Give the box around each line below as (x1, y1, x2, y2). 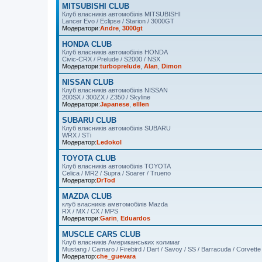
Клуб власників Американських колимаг (62, 239, 180, 246)
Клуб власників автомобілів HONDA (62, 49, 168, 56)
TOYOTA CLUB (62, 154, 116, 163)
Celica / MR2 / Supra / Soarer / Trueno (62, 170, 171, 177)
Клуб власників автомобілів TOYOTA (62, 163, 171, 170)
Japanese (100, 101, 129, 108)
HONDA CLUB (62, 40, 112, 49)
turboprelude (100, 63, 140, 70)
